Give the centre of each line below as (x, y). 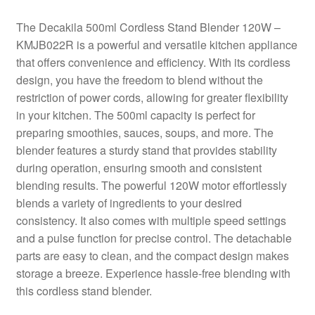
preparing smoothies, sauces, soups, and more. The (144, 132)
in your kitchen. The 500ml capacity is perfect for (135, 115)
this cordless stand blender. (84, 290)
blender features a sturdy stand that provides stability (146, 150)
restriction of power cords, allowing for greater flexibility (152, 97)
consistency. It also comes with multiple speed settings (151, 220)
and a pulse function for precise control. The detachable (154, 238)
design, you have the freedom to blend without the (139, 79)
